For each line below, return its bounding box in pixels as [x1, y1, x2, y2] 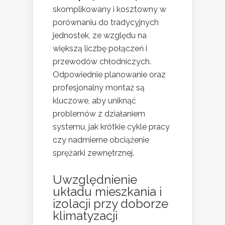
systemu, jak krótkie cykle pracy [53, 122, 170, 132]
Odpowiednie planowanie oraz [53, 70, 166, 80]
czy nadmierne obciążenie [53, 135, 149, 145]
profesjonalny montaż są [53, 83, 145, 93]
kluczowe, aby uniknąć [53, 96, 136, 106]
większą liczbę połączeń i [53, 44, 147, 54]
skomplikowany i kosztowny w [53, 5, 166, 15]
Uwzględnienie [53, 172, 137, 187]
